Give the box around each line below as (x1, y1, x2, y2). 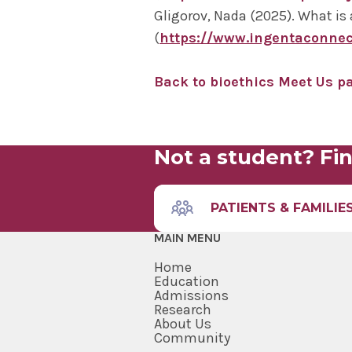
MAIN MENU (154, 230, 221, 246)
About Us (154, 315, 211, 333)
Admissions (154, 287, 229, 305)
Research (154, 301, 211, 319)
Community (154, 329, 230, 347)
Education (154, 273, 219, 291)
